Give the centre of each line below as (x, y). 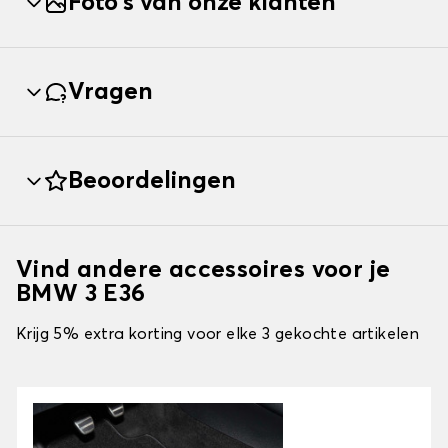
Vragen (110, 92)
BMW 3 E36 (81, 294)
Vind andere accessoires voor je (203, 270)
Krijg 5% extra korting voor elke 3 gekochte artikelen (218, 334)
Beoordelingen (152, 181)
